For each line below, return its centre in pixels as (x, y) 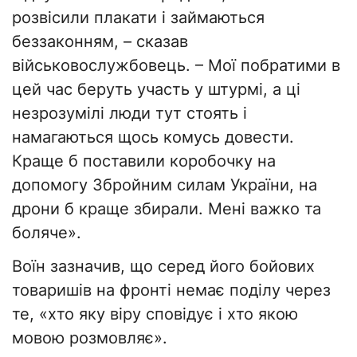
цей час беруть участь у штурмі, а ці (156, 90)
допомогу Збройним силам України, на (165, 185)
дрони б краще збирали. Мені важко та (167, 209)
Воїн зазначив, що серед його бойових (163, 267)
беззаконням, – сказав (100, 42)
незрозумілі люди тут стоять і (129, 114)
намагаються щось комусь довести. (153, 137)
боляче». (47, 233)
